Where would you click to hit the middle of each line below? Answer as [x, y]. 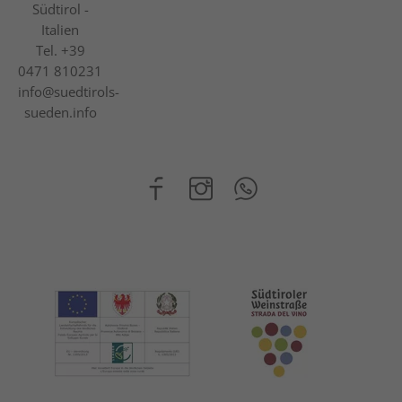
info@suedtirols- [69, 92]
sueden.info [60, 113]
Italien [61, 30]
